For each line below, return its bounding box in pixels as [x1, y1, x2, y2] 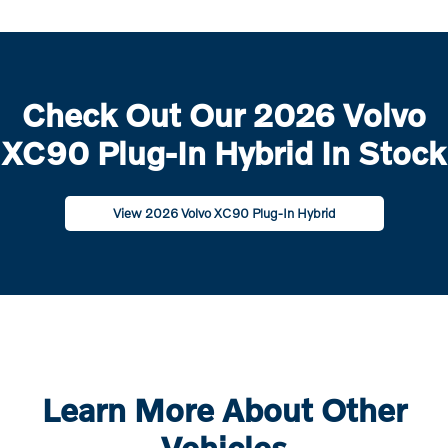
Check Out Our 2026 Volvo [22, 95, 426, 133]
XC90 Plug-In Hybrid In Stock [2, 133, 446, 171]
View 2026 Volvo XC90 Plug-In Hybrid [112, 204, 336, 221]
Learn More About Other [41, 390, 407, 428]
